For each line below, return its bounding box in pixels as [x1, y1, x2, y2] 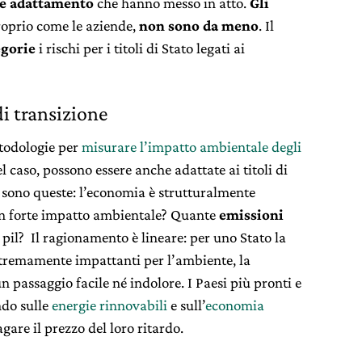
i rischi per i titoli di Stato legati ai [36, 39, 245, 57]
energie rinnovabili [52, 296, 167, 314]
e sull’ [167, 296, 205, 314]
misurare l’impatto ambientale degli [82, 137, 301, 155]
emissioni [219, 205, 284, 223]
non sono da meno [139, 16, 259, 34]
